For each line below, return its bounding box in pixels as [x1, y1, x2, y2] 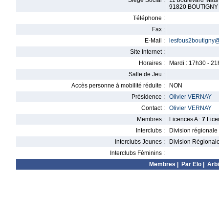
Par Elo [181, 161, 201, 168]
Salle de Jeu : [129, 71, 165, 78]
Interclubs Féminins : [110, 150, 165, 156]
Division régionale [169, 127, 218, 134]
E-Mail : [145, 37, 165, 44]
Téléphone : [133, 15, 165, 22]
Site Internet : [130, 48, 165, 55]
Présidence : [131, 93, 165, 100]
